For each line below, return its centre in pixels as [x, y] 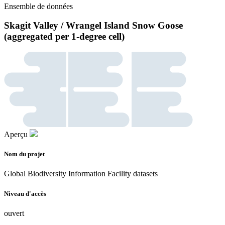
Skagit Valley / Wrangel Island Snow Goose [93, 26]
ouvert [14, 213]
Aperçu [16, 135]
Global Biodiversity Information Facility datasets [81, 174]
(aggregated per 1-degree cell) [64, 37]
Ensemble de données [38, 6]
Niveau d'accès [25, 193]
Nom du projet [24, 154]
